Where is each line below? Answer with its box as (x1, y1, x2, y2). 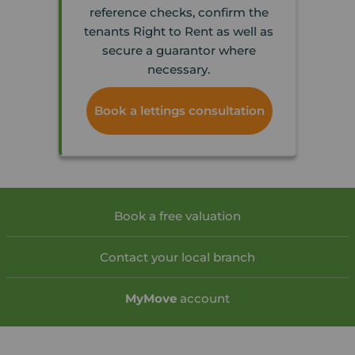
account (177, 291, 230, 307)
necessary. (147, 62, 210, 78)
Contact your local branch (100, 250, 255, 265)
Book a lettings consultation (94, 103, 265, 119)
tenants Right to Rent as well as (84, 24, 273, 40)
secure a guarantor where (101, 43, 256, 59)
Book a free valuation (114, 208, 241, 224)
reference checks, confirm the (89, 5, 269, 21)
